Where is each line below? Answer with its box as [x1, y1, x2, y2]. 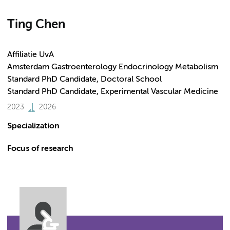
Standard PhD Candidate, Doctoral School [7, 75, 162, 84]
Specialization [7, 122, 60, 130]
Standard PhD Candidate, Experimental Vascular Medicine [7, 88, 218, 96]
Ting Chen [7, 18, 65, 31]
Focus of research [7, 145, 73, 153]
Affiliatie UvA [7, 51, 54, 59]
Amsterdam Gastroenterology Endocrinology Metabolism [7, 63, 218, 71]
